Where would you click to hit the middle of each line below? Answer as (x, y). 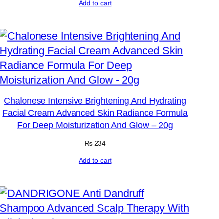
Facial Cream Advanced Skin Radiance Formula (95, 113)
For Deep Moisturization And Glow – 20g (95, 125)
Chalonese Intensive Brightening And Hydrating (95, 101)
